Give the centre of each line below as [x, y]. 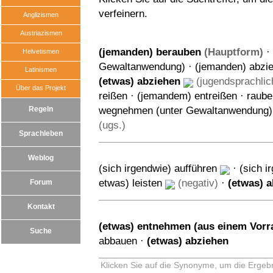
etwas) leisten [130, 183]
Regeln [41, 109]
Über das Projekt [41, 88]
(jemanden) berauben [150, 52]
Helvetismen [41, 51]
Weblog [41, 158]
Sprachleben [41, 133]
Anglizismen [41, 15]
